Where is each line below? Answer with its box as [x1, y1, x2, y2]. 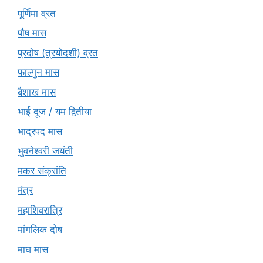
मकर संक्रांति [18, 164, 66, 177]
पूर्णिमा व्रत [18, 7, 56, 19]
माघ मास [18, 243, 48, 255]
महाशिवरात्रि [18, 204, 62, 216]
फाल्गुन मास [18, 66, 59, 79]
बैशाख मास [18, 86, 56, 98]
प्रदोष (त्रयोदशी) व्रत [18, 46, 98, 59]
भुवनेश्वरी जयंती [18, 145, 73, 157]
